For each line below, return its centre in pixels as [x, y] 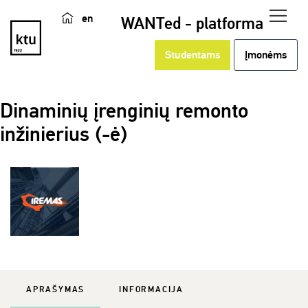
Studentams [192, 55]
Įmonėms [266, 55]
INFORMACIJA [152, 290]
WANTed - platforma [192, 23]
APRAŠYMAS [56, 290]
